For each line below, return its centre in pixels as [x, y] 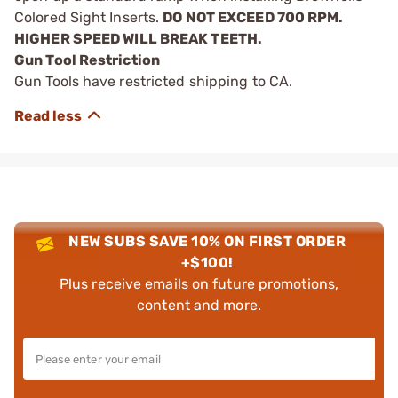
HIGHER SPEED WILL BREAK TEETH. [139, 39]
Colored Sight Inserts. [89, 17]
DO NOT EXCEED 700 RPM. [253, 17]
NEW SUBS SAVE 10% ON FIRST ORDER [207, 241]
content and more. [199, 305]
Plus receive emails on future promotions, [199, 284]
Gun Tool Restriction [87, 60]
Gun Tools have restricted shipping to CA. [154, 81]
